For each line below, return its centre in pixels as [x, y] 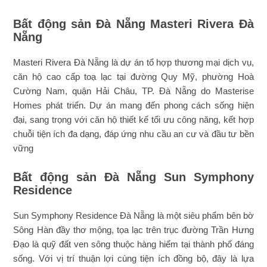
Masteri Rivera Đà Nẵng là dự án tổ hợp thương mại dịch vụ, [133, 63]
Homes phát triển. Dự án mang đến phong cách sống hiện [133, 105]
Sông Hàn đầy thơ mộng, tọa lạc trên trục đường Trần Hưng [133, 230]
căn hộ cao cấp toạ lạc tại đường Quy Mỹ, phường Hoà [133, 77]
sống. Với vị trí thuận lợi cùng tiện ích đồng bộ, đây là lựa [133, 259]
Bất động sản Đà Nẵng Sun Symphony [133, 177]
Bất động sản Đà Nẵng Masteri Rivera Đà [133, 24]
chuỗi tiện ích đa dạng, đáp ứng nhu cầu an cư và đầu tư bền [133, 134]
